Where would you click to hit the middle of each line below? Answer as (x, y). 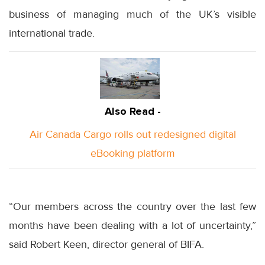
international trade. (52, 33)
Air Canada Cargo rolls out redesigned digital (132, 135)
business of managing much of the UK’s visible (132, 14)
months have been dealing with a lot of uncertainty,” (132, 226)
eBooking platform (132, 153)
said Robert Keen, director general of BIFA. (106, 245)
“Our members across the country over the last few (132, 207)
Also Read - (132, 112)
